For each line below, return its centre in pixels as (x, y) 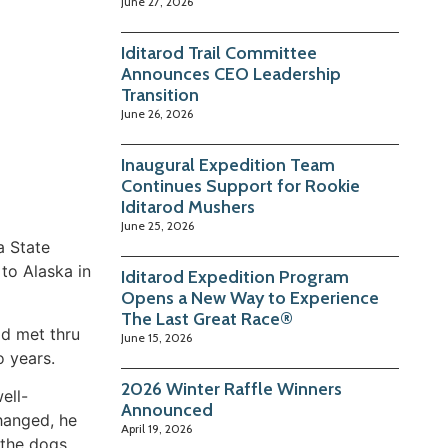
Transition (160, 95)
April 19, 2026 (157, 429)
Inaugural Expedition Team (228, 165)
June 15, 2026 (157, 338)
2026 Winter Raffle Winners (232, 389)
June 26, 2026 (157, 114)
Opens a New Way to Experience (250, 298)
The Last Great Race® (207, 319)
